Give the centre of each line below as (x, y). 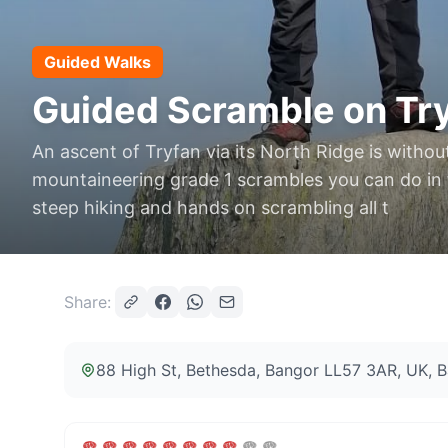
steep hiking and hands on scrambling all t (210, 207)
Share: (87, 302)
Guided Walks (97, 62)
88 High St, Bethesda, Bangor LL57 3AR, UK (262, 370)
